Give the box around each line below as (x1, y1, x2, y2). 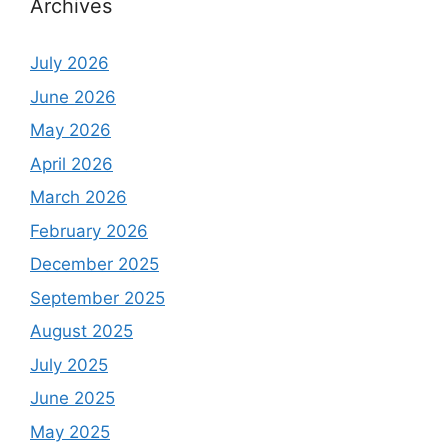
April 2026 (30, 153, 113, 174)
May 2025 (30, 421, 110, 442)
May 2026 (30, 120, 111, 141)
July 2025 (30, 354, 108, 375)
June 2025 (30, 388, 115, 409)
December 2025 (30, 254, 159, 275)
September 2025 (30, 287, 165, 308)
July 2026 (30, 53, 109, 74)
